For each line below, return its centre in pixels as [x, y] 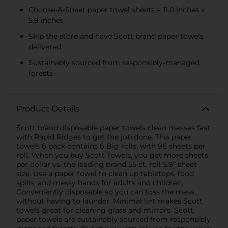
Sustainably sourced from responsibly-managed [114, 62]
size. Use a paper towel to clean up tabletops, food [105, 173]
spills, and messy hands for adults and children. [100, 182]
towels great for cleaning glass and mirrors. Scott [105, 210]
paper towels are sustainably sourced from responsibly [113, 219]
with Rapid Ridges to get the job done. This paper [104, 137]
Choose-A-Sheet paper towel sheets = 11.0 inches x [117, 9]
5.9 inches [46, 20]
